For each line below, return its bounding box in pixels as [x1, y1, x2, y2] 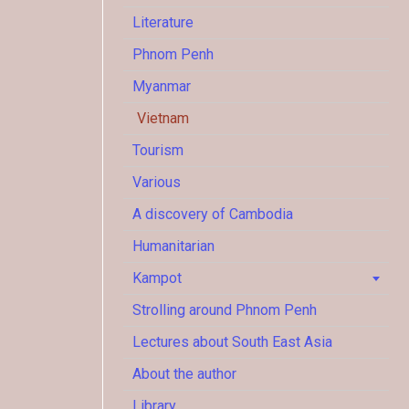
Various [132, 173, 181, 191]
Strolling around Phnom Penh [132, 301, 317, 319]
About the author [132, 365, 236, 383]
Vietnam [137, 110, 189, 127]
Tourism [132, 142, 184, 159]
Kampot [132, 269, 182, 287]
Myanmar [132, 78, 191, 95]
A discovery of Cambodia [132, 205, 293, 223]
